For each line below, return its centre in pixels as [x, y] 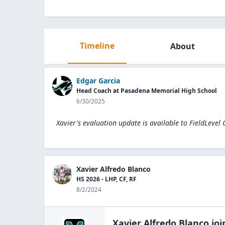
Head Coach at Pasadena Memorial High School [147, 91]
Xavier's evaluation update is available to [122, 123]
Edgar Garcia [98, 81]
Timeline [97, 46]
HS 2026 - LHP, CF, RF [106, 179]
